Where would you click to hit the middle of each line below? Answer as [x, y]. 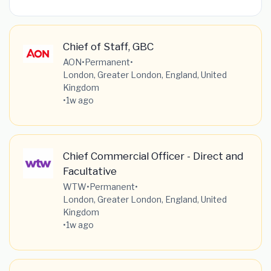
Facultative [90, 171]
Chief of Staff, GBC [108, 46]
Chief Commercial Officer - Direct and [153, 155]
